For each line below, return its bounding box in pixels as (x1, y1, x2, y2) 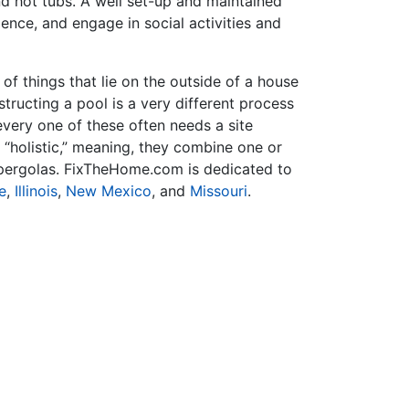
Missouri (190, 182, 247, 200)
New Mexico (66, 182, 152, 200)
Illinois (15, 182, 58, 200)
